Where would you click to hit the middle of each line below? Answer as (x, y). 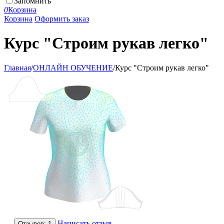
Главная (17, 67)
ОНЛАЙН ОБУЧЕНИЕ (73, 67)
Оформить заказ (62, 19)
